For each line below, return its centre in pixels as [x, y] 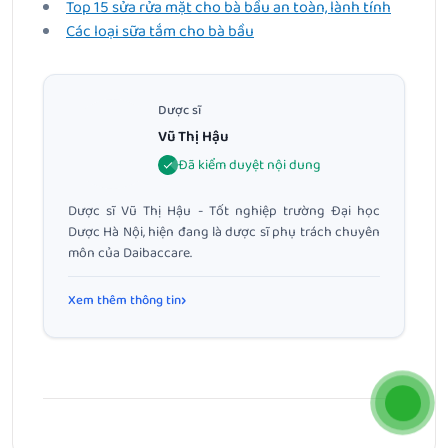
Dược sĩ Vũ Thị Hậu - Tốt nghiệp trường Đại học [224, 211]
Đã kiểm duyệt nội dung [249, 165]
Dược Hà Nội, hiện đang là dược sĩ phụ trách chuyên [224, 232]
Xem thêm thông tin [124, 301]
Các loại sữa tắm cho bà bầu [160, 32]
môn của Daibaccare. [130, 253]
